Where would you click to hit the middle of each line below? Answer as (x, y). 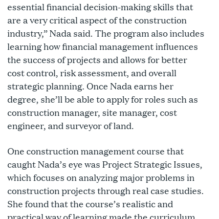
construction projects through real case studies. (106, 190)
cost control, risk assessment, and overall (92, 73)
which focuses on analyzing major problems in (101, 177)
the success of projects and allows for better (97, 59)
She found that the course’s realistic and (90, 204)
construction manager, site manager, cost (92, 112)
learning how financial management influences (103, 46)
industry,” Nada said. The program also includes (106, 33)
